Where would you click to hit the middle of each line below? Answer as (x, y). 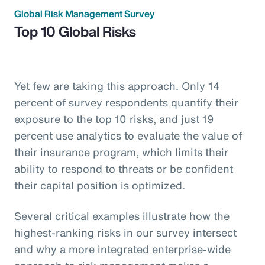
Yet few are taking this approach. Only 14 (117, 86)
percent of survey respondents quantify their (126, 103)
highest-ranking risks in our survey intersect (125, 233)
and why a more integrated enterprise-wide (122, 249)
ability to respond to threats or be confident (124, 169)
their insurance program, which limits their (121, 152)
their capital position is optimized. (100, 185)
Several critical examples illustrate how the (122, 216)
